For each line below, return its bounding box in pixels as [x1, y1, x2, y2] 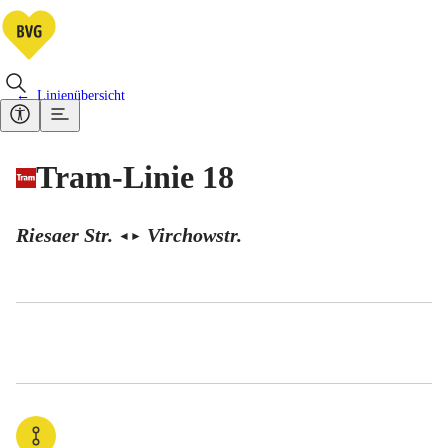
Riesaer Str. [16, 223, 113, 246]
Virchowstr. [146, 223, 242, 246]
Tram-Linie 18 [36, 159, 234, 196]
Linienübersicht [37, 88, 125, 103]
